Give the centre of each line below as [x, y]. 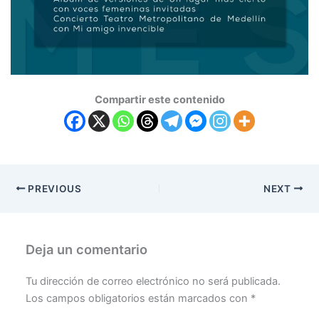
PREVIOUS [53, 188]
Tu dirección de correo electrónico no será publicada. [153, 282]
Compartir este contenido [159, 100]
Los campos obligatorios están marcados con [138, 299]
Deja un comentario [87, 250]
